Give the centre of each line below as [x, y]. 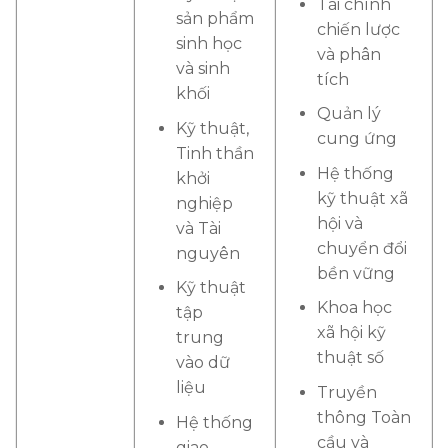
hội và [339, 223]
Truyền [346, 392]
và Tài [198, 228]
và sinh [202, 69]
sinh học [208, 44]
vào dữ [202, 363]
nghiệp [204, 203]
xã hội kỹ [351, 333]
